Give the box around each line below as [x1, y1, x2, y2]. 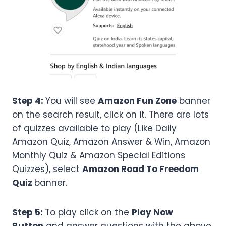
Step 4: [12, 95, 45, 107]
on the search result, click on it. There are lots [12, 108, 209, 121]
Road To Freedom [121, 163, 199, 176]
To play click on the [45, 206, 132, 219]
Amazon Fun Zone [98, 95, 177, 107]
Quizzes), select [12, 163, 82, 176]
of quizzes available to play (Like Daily [12, 122, 177, 135]
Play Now [132, 206, 173, 219]
